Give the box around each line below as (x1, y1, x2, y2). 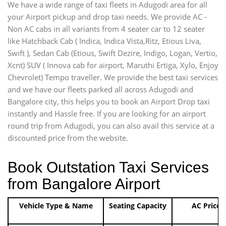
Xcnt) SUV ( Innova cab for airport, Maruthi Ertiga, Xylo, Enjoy (8, 60, 218, 70)
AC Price (192, 200, 220, 210)
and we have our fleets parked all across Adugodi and (8, 84, 193, 94)
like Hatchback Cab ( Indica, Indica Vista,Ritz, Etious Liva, (8, 35, 201, 46)
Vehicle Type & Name (19, 200, 93, 210)
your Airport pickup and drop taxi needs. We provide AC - (8, 11, 207, 22)
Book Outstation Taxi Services (8, 158, 209, 176)
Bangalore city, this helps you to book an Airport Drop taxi (8, 96, 210, 106)
